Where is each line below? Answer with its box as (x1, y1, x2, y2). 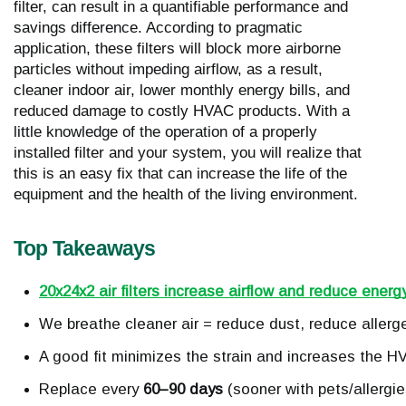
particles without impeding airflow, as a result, (14, 61, 323, 79)
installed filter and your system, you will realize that (14, 144, 362, 162)
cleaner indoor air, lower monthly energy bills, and (14, 82, 350, 100)
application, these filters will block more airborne (14, 40, 341, 58)
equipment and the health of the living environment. (14, 186, 358, 204)
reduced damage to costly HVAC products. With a (14, 102, 350, 121)
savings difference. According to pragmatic (14, 19, 303, 37)
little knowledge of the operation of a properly (14, 123, 317, 141)
